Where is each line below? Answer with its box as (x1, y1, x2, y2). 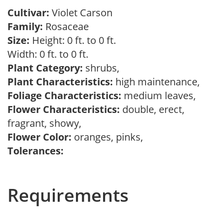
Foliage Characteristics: (7, 89, 121, 102)
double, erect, (120, 103, 184, 116)
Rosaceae (43, 20, 94, 33)
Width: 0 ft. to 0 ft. (7, 47, 93, 61)
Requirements (7, 183, 129, 207)
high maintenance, (113, 75, 205, 88)
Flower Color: (7, 130, 72, 144)
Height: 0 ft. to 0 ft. (30, 34, 116, 47)
